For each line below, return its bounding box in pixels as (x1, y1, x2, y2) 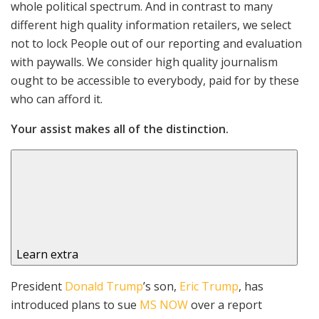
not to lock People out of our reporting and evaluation (11, 35, 302, 51)
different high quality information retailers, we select (11, 16, 291, 33)
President (11, 278, 65, 294)
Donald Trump (65, 278, 143, 294)
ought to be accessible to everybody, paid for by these (11, 72, 299, 88)
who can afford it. (11, 90, 103, 107)
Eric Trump (177, 278, 239, 294)
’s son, (143, 278, 177, 294)
